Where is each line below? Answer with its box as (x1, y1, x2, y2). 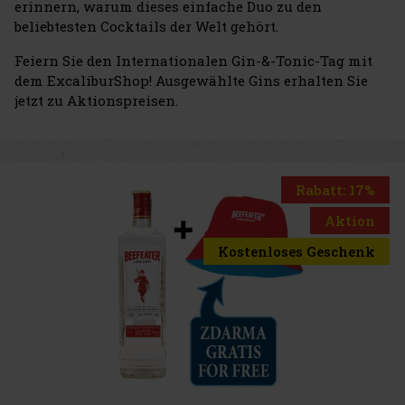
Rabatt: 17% (296, 181, 375, 200)
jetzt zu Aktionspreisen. (14, 91, 178, 110)
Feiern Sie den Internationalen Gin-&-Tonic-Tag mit (14, 52, 372, 71)
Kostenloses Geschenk (218, 242, 375, 261)
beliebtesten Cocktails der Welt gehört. (14, 17, 278, 36)
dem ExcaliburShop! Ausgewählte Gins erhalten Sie (14, 71, 368, 90)
